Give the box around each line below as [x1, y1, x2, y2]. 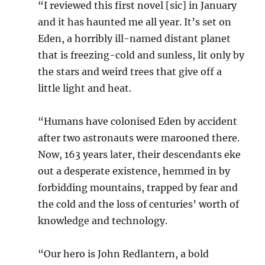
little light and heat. [38, 82, 132, 94]
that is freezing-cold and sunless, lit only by [38, 49, 245, 61]
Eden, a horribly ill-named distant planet [38, 33, 231, 44]
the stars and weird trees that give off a [38, 66, 222, 77]
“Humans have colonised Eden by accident [38, 115, 238, 127]
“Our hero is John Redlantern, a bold [38, 248, 209, 260]
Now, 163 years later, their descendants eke [38, 148, 241, 160]
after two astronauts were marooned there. [38, 132, 240, 144]
